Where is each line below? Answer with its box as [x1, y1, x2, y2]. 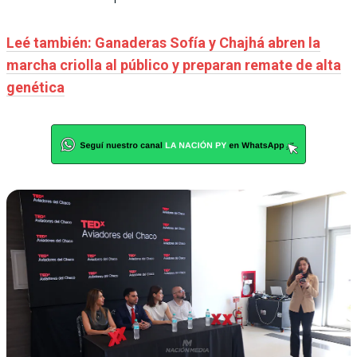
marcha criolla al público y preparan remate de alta [6, 56, 341, 73]
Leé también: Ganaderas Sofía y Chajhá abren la [6, 33, 320, 51]
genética [6, 78, 65, 96]
